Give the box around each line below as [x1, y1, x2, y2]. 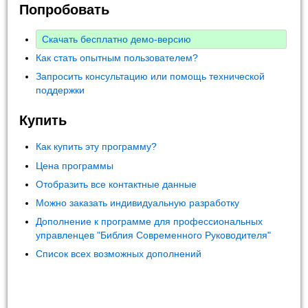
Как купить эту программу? [36, 141, 157, 153]
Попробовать [19, 2, 110, 18]
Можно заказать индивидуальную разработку [36, 197, 240, 208]
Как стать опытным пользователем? [36, 52, 199, 63]
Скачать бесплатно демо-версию [42, 33, 192, 45]
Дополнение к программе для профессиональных [36, 216, 263, 228]
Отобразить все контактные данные [36, 178, 197, 190]
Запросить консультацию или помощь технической [36, 70, 265, 82]
